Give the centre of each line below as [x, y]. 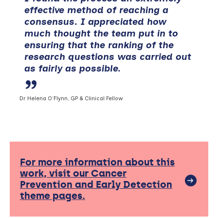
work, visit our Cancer [73, 173]
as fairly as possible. [73, 68]
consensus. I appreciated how [96, 22]
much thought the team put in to [101, 33]
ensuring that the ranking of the [99, 45]
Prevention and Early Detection [96, 184]
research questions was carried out [108, 57]
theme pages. [53, 196]
